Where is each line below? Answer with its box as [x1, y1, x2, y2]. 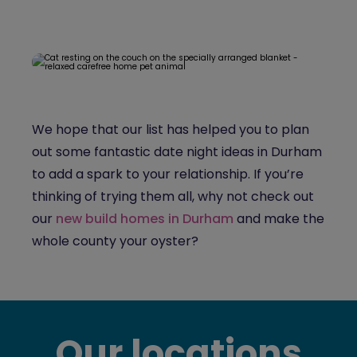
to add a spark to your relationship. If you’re [32, 165, 304, 183]
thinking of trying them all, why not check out [32, 187, 314, 206]
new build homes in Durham [56, 210, 233, 228]
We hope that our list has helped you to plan [32, 120, 309, 139]
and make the [233, 210, 324, 228]
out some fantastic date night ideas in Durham [32, 143, 322, 161]
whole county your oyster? [32, 232, 202, 250]
